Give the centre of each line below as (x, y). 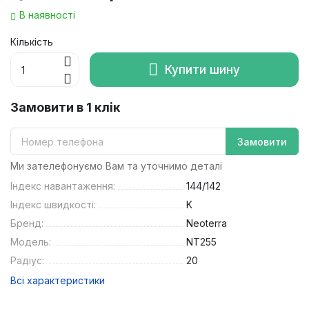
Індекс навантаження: (63, 186)
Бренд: (27, 223)
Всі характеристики (58, 281)
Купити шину (202, 70)
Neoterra (206, 223)
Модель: (31, 242)
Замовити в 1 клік (65, 108)
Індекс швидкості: (53, 205)
